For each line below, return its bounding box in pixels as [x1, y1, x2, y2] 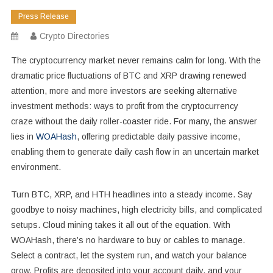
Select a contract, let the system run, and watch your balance [10, 250, 247, 261]
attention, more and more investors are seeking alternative [10, 86, 237, 96]
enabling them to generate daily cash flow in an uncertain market [10, 147, 259, 157]
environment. [10, 162, 61, 172]
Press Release [18, 12, 69, 21]
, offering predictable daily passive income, [76, 132, 240, 142]
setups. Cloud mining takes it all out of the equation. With [10, 220, 230, 230]
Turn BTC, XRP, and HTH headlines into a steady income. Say [10, 190, 252, 200]
